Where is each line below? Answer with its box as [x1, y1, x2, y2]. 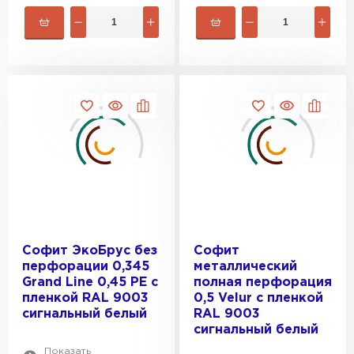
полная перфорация [194, 277, 332, 288]
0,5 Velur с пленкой [194, 292, 323, 304]
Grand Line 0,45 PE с [22, 277, 158, 288]
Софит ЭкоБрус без [22, 245, 157, 257]
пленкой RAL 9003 [22, 292, 149, 304]
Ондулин [106, 330, 166, 343]
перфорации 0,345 [22, 261, 149, 273]
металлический [194, 261, 297, 273]
